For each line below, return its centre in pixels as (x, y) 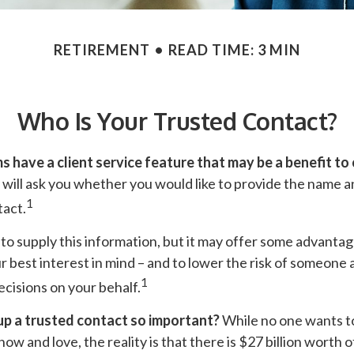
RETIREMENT (102, 50)
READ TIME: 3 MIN (234, 50)
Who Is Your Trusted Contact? (177, 121)
